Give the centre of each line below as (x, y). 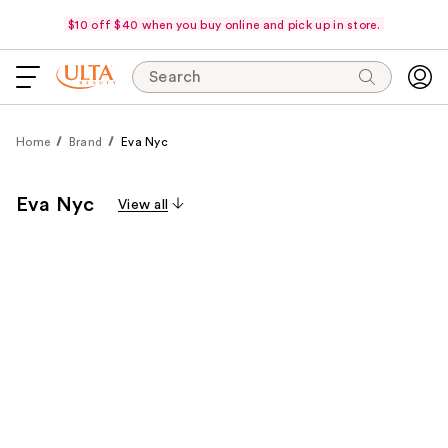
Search (175, 77)
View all (143, 205)
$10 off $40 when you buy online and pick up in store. (224, 24)
